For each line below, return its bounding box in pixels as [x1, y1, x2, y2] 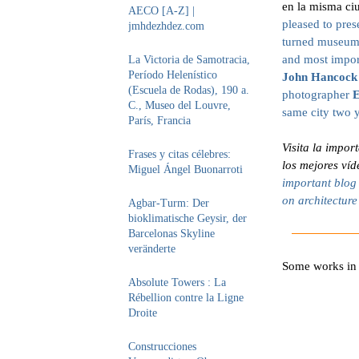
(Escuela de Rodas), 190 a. [128, 84, 249, 96]
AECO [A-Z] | [128, 5, 195, 17]
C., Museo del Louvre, [128, 99, 231, 111]
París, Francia [128, 115, 191, 127]
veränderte [128, 243, 175, 255]
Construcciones [128, 341, 196, 353]
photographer [282, 88, 353, 101]
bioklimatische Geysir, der [128, 212, 247, 224]
